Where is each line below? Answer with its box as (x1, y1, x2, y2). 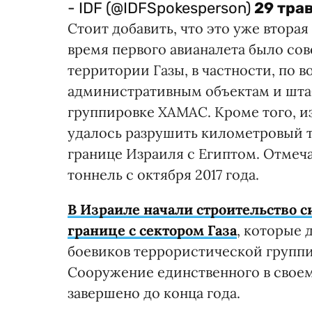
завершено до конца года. (68, 283, 240, 302)
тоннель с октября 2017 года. (68, 165, 259, 183)
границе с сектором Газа (68, 221, 237, 239)
